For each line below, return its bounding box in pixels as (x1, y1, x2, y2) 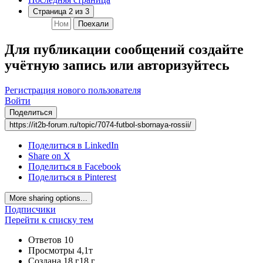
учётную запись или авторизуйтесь (5, 57, 230, 73)
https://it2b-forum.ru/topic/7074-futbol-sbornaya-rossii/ (9, 120, 191, 129)
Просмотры (28, 245, 75, 255)
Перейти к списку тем (5, 214, 93, 225)
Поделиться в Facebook (28, 161, 121, 171)
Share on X (28, 150, 70, 161)
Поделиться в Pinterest (28, 171, 116, 182)
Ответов (28, 234, 62, 245)
